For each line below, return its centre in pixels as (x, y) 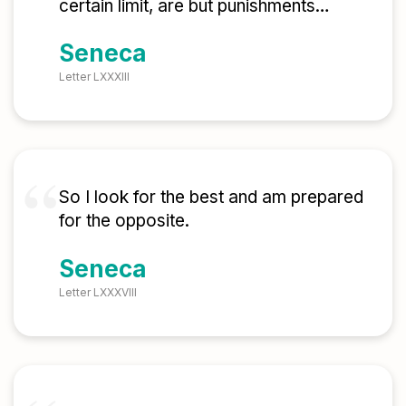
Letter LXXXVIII (98, 292)
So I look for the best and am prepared (211, 198)
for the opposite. (124, 221)
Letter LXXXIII (94, 77)
